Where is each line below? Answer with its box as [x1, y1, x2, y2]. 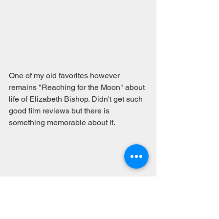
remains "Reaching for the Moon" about [9, 82, 147, 92]
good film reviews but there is [9, 106, 111, 115]
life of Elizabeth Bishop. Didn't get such [9, 94, 145, 104]
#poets [78, 188, 102, 197]
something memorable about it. [9, 117, 117, 127]
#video [9, 188, 32, 197]
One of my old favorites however [9, 70, 122, 80]
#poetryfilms [34, 188, 76, 197]
